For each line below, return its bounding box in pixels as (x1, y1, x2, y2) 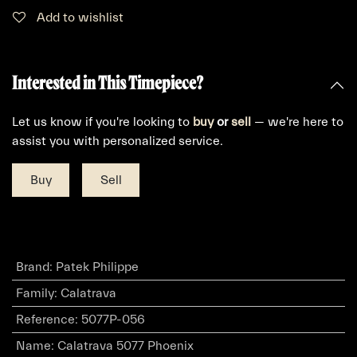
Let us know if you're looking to (12, 115, 193, 130)
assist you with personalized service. (12, 134, 223, 149)
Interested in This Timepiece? (12, 71, 203, 94)
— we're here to (251, 115, 343, 130)
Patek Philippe (55, 260, 139, 275)
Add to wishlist (37, 10, 124, 25)
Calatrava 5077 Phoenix (57, 339, 194, 354)
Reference (15, 312, 75, 328)
